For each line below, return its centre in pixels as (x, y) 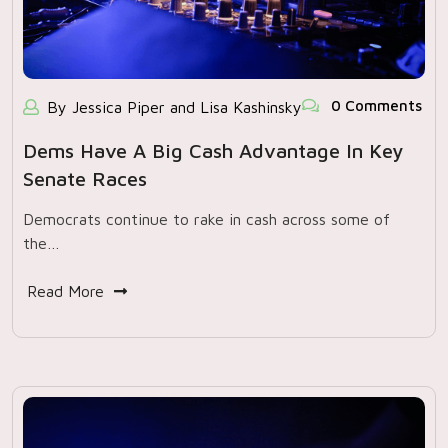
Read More (65, 291)
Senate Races (85, 178)
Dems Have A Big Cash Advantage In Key (213, 150)
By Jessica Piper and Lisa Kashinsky (174, 107)
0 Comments (374, 105)
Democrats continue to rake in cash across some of (206, 219)
